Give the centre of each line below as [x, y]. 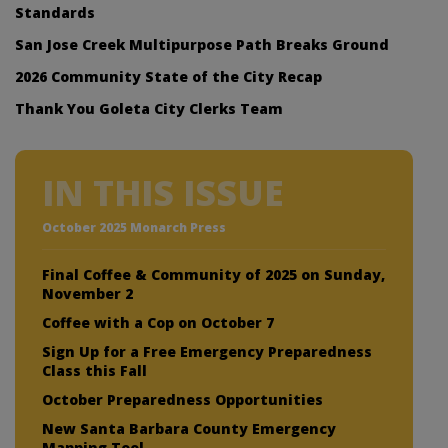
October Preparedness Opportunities [182, 399]
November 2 [87, 293]
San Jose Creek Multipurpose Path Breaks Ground [202, 44]
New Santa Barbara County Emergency [189, 428]
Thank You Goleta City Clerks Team [149, 108]
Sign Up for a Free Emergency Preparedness [207, 351]
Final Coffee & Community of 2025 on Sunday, [213, 274]
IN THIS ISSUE [163, 192]
